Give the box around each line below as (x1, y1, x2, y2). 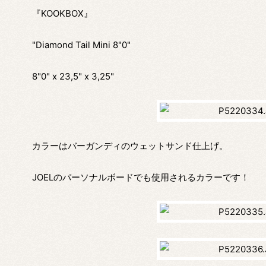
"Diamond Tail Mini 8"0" (31, 39, 131, 50)
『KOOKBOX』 (31, 7, 93, 19)
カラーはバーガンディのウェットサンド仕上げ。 (31, 140, 228, 151)
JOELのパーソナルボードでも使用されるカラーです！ (31, 171, 249, 183)
